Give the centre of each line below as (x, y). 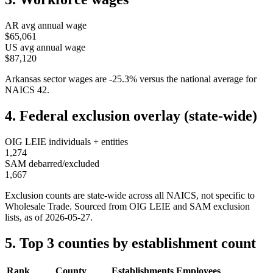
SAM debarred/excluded (52, 164)
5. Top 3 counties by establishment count (130, 243)
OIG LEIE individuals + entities (66, 142)
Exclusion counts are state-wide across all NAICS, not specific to (130, 196)
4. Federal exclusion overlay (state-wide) (131, 116)
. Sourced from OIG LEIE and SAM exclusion (160, 207)
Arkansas (23, 79)
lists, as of (25, 218)
